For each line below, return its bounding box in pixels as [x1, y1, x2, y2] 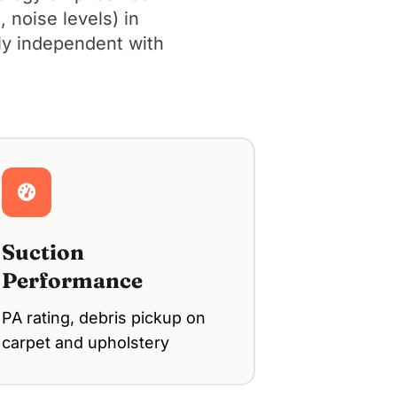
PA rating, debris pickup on [2, 307, 206, 327]
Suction [2, 238, 84, 265]
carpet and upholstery [2, 332, 169, 352]
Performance [2, 267, 143, 293]
